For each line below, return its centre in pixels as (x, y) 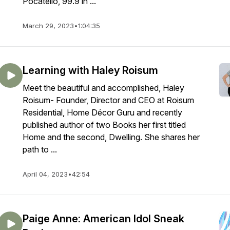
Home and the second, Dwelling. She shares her (111, 137)
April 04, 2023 (45, 174)
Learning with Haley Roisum (90, 70)
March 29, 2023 (48, 26)
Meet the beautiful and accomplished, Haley (103, 88)
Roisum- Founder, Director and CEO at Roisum (108, 100)
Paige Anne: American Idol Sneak (103, 219)
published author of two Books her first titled (104, 125)
